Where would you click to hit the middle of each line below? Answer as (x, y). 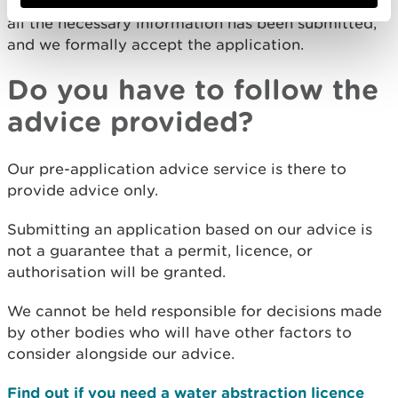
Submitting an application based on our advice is (190, 230)
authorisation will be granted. (116, 272)
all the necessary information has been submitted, (192, 24)
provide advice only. (83, 191)
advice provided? (130, 121)
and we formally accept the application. (155, 45)
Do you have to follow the (193, 89)
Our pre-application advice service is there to (177, 169)
